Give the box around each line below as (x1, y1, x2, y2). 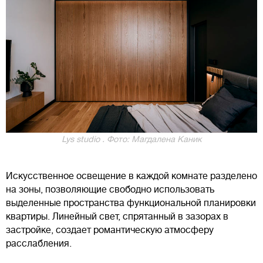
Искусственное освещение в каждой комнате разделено (6, 171, 257, 182)
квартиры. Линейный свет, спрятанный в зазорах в (6, 211, 228, 222)
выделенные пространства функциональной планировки (6, 198, 256, 209)
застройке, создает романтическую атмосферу (6, 225, 214, 236)
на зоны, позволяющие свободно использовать (6, 184, 214, 195)
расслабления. (6, 238, 72, 249)
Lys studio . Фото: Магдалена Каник (62, 134, 201, 144)
